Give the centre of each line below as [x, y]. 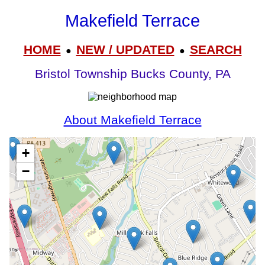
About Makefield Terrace [132, 120]
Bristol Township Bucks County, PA [132, 74]
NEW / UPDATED [125, 49]
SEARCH [216, 49]
